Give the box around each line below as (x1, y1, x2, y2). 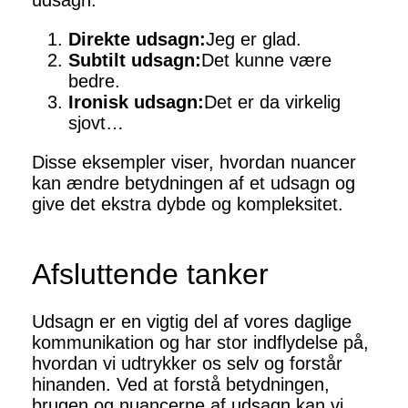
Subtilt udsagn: (68, 50, 201, 71)
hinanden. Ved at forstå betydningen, (32, 374, 330, 395)
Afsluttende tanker (32, 258, 269, 291)
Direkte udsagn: (68, 29, 206, 50)
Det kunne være (201, 50, 331, 71)
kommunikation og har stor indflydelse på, (32, 332, 369, 353)
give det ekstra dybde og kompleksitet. (32, 194, 343, 215)
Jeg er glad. (206, 29, 301, 50)
